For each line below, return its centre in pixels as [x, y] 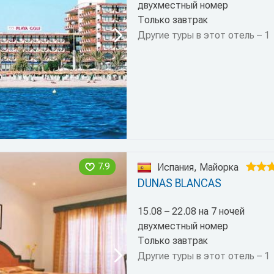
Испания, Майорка [198, 167]
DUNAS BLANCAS [179, 183]
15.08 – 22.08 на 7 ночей [191, 211]
